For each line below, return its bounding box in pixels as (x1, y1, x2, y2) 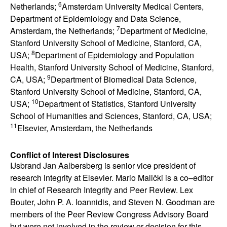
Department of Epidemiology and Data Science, (10, 12, 181, 24)
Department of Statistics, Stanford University (39, 97, 196, 109)
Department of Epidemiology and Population (35, 49, 194, 61)
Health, (10, 61, 38, 73)
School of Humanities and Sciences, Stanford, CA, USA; (10, 109, 212, 122)
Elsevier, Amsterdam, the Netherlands (17, 122, 153, 134)
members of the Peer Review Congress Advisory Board (10, 208, 208, 220)
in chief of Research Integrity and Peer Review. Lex (10, 183, 193, 196)
